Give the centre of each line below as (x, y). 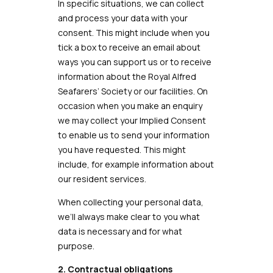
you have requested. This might (122, 150)
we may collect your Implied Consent (132, 120)
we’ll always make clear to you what (129, 217)
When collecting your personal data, (130, 202)
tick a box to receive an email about (129, 47)
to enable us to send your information (133, 135)
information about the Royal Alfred (127, 76)
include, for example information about (136, 164)
